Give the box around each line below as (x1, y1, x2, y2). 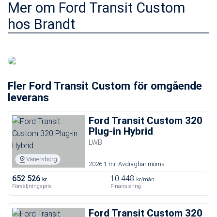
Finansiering (110, 183, 141, 189)
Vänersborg (26, 155, 57, 163)
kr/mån (136, 176, 155, 183)
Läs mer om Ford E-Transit (15, 38, 130, 49)
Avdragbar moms (118, 160, 165, 168)
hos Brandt (8, 15, 75, 32)
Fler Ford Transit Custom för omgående (8, 79, 202, 92)
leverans (8, 91, 49, 104)
